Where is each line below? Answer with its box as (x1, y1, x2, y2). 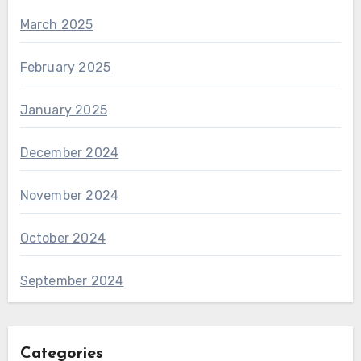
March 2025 (19, 17, 93, 33)
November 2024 (19, 188, 119, 204)
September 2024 (19, 273, 124, 289)
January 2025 (19, 102, 107, 118)
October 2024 (19, 230, 106, 247)
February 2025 (19, 60, 111, 76)
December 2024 (19, 145, 119, 161)
